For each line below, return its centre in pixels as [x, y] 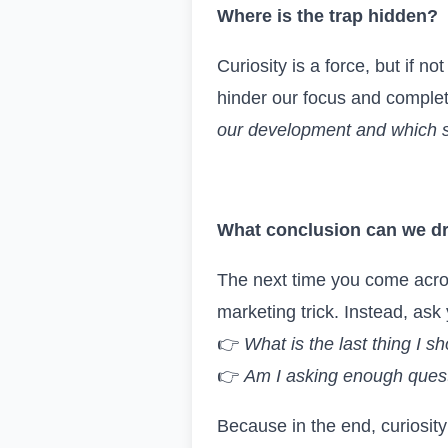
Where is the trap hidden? [327, 15]
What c [246, 229]
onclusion [318, 229]
